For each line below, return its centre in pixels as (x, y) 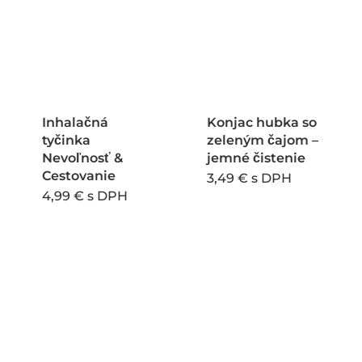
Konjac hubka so (262, 123)
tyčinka (66, 141)
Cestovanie (78, 176)
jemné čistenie (257, 158)
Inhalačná (75, 123)
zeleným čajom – (263, 141)
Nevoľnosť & (82, 158)
